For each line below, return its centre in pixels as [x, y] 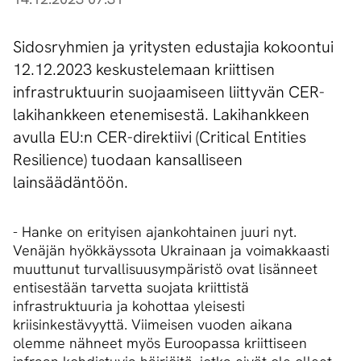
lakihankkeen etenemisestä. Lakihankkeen [161, 115]
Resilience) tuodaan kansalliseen [128, 160]
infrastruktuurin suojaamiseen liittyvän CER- [169, 92]
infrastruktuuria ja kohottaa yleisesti [129, 306]
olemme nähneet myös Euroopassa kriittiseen [160, 343]
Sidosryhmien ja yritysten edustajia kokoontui [173, 47]
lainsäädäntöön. [71, 183]
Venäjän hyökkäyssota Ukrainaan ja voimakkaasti [171, 251]
